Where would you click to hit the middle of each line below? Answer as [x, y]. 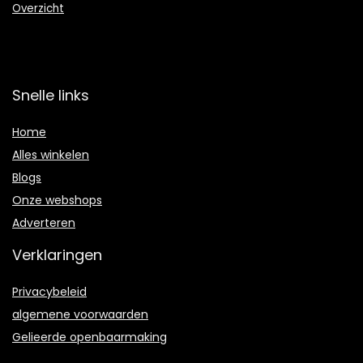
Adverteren [44, 223]
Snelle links [51, 96]
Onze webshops [57, 201]
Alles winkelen [51, 155]
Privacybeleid [49, 292]
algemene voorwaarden [80, 315]
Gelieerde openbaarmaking [90, 337]
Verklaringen [57, 255]
